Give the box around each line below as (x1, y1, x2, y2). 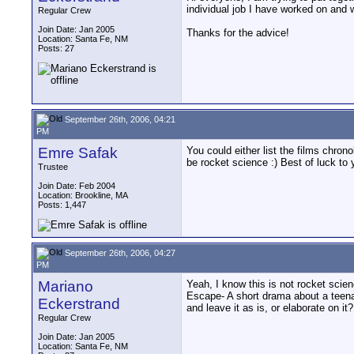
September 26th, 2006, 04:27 (62, 247, 175, 258)
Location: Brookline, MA (38, 190, 128, 200)
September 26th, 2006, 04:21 (62, 114, 175, 124)
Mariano (38, 278, 93, 295)
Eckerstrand (38, 296, 120, 312)
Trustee (38, 162, 68, 171)
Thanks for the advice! (186, 27, 289, 40)
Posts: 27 (38, 43, 74, 53)
